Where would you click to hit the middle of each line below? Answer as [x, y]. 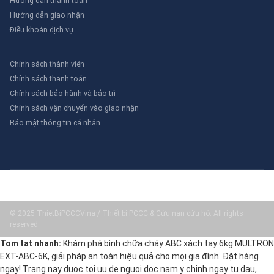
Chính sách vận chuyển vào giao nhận [74, 108]
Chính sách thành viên [47, 64]
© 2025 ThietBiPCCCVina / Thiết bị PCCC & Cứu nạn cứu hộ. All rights [127, 213]
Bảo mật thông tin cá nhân [55, 122]
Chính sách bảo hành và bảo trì [63, 93]
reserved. [25, 224]
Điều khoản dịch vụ [42, 29]
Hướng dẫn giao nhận [47, 15]
